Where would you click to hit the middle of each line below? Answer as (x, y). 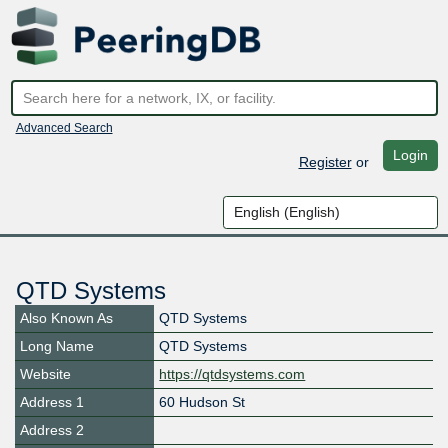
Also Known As (66, 318)
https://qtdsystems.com (232, 374)
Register (325, 161)
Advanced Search (64, 127)
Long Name (57, 346)
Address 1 (52, 402)
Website (45, 374)
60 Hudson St (202, 402)
